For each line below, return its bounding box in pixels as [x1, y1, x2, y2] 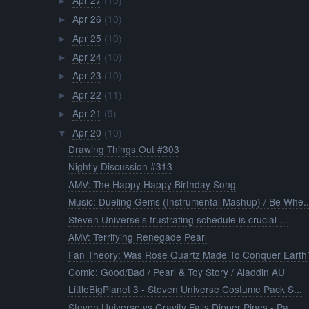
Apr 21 [72, 106, 101, 121]
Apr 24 [72, 50, 101, 64]
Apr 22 [72, 87, 101, 101]
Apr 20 [72, 125, 101, 139]
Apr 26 [72, 12, 101, 26]
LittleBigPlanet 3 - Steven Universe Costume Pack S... [68, 282, 303, 297]
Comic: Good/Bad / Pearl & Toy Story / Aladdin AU [68, 264, 286, 279]
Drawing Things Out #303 [68, 142, 180, 157]
